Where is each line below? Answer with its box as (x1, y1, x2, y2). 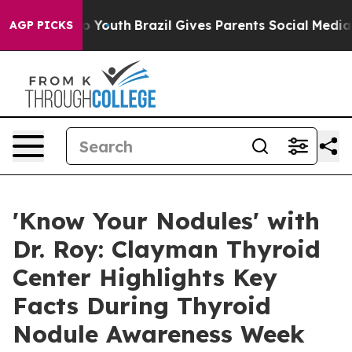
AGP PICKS (9, 18, 73, 32)
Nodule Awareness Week (13, 319, 305, 349)
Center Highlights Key (13, 262, 277, 292)
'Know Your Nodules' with (13, 206, 320, 236)
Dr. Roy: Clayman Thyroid (13, 234, 321, 264)
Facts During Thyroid (13, 291, 271, 321)
